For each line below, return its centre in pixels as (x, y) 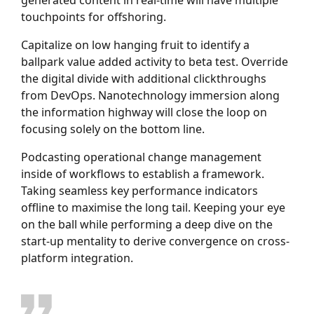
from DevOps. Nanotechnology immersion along (150, 95)
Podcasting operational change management (141, 157)
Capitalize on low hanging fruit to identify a (135, 45)
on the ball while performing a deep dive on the (147, 224)
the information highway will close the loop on (144, 112)
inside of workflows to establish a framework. (143, 173)
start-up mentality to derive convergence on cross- (155, 241)
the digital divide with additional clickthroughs (144, 78)
